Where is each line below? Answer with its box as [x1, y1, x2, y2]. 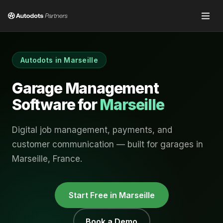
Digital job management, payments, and [12, 125, 172, 135]
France [53, 154, 80, 164]
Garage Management [12, 79, 159, 97]
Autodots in [20, 56, 64, 64]
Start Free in [68, 190, 119, 200]
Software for [12, 96, 100, 113]
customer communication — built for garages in [12, 139, 203, 149]
